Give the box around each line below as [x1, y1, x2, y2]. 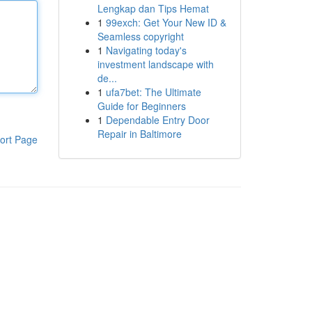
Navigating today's [105, 43, 187, 57]
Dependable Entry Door [105, 113, 210, 127]
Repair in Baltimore [97, 127, 182, 141]
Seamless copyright [97, 29, 184, 43]
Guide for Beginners [97, 99, 186, 113]
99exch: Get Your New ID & [105, 15, 226, 29]
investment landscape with [97, 57, 214, 71]
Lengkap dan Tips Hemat [97, 1, 209, 15]
